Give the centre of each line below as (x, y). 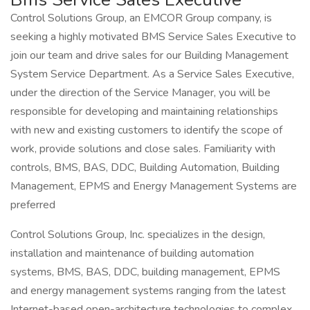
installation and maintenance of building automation (132, 253)
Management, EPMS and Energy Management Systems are (154, 186)
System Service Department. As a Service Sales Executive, (152, 74)
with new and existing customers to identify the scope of (146, 130)
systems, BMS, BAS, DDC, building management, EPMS (145, 272)
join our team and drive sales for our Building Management (149, 55)
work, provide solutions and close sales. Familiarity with (143, 149)
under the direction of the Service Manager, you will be (140, 93)
